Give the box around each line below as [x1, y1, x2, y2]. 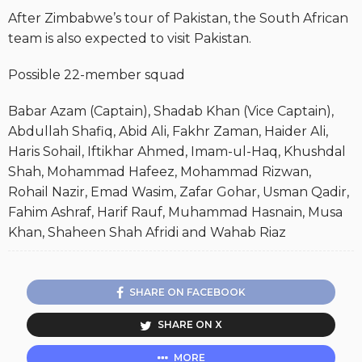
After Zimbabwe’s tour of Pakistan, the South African [8, 10, 348, 26]
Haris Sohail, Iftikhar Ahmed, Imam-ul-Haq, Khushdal [8, 143, 346, 159]
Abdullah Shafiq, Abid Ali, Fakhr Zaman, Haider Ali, [8, 123, 328, 139]
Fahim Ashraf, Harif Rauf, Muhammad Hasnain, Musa [8, 204, 343, 220]
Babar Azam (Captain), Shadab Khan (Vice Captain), [8, 103, 334, 119]
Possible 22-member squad [8, 66, 185, 82]
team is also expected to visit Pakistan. [8, 30, 251, 46]
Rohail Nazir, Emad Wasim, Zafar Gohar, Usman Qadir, [8, 183, 349, 200]
